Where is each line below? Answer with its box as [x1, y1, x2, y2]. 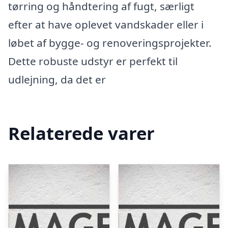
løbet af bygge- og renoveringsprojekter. [8, 36, 212, 50]
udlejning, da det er [8, 72, 106, 87]
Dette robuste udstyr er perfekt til [8, 54, 178, 68]
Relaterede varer [8, 121, 155, 145]
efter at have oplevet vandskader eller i [8, 17, 204, 32]
